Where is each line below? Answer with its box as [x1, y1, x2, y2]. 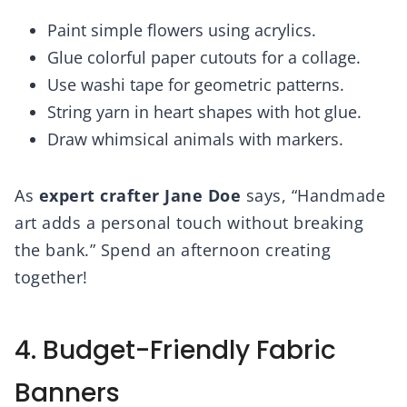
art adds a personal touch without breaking [15, 212, 363, 234]
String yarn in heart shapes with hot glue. [47, 101, 362, 124]
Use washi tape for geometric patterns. [47, 74, 344, 96]
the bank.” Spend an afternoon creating [15, 239, 331, 262]
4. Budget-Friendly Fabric [15, 333, 336, 369]
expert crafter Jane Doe [38, 184, 241, 207]
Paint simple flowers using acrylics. [47, 19, 316, 42]
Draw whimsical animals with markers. [47, 128, 343, 151]
